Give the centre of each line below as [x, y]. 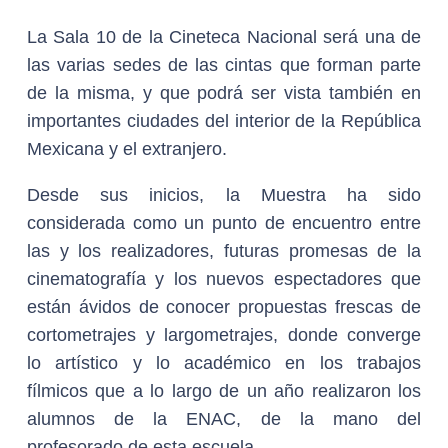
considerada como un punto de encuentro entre [224, 223]
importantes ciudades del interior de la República [224, 121]
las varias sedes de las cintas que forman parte [224, 65]
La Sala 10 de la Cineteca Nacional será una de [224, 37]
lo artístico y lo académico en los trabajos [224, 363]
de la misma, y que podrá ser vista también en [224, 93]
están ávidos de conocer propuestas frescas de [224, 307]
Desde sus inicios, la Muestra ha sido [224, 195]
